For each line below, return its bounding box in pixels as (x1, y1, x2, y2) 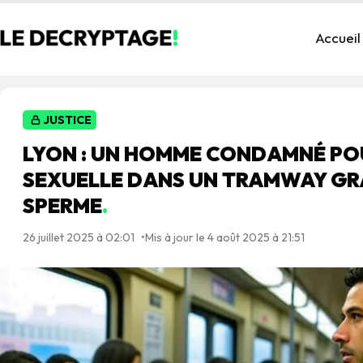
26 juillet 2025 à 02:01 (23, 230, 135, 245)
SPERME (23, 193, 102, 219)
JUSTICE (44, 113, 92, 127)
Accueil (315, 29, 361, 46)
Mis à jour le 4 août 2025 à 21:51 (145, 230, 305, 245)
